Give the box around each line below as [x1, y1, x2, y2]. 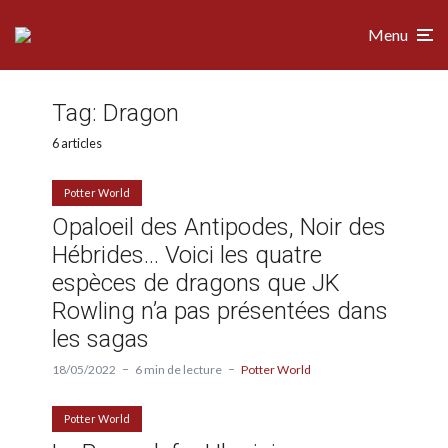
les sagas [52, 324, 149, 353]
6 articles [52, 134, 102, 151]
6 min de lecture [135, 361, 222, 377]
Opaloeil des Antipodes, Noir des [52, 212, 386, 241]
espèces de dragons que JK [52, 268, 340, 297]
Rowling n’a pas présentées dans [52, 296, 388, 325]
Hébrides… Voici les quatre [52, 240, 322, 269]
